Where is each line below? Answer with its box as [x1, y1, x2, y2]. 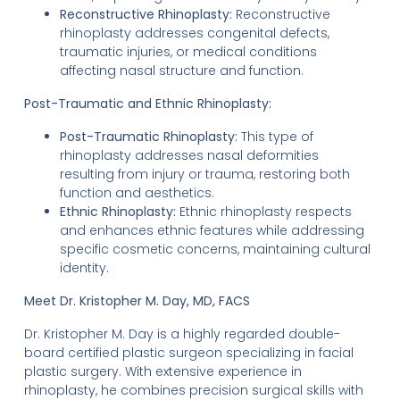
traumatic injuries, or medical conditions [59, 43, 317, 62]
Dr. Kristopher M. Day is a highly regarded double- [23, 325, 340, 344]
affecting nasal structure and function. [59, 62, 304, 80]
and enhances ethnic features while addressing [59, 221, 364, 240]
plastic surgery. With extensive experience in [23, 362, 302, 381]
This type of [237, 128, 313, 146]
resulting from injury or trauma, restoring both [59, 165, 350, 184]
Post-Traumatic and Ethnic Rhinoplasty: [23, 95, 271, 113]
